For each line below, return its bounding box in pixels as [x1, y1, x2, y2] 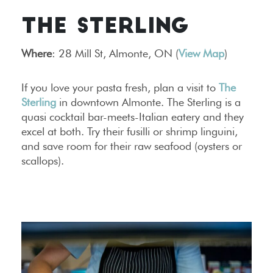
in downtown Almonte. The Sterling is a [56, 96, 241, 109]
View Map [179, 47, 224, 60]
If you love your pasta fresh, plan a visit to [21, 81, 219, 94]
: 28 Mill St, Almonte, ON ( [52, 47, 179, 60]
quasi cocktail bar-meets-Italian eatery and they [21, 110, 244, 124]
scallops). [21, 154, 64, 168]
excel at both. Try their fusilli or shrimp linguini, [21, 125, 238, 138]
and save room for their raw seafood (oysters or [21, 140, 242, 153]
